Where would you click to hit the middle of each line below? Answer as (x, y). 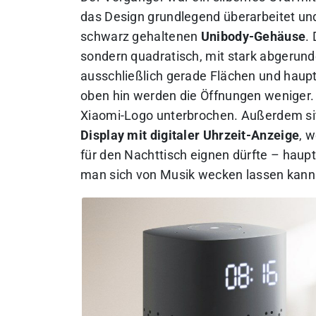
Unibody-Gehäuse (253, 36)
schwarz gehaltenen (141, 36)
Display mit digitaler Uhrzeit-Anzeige (190, 135)
